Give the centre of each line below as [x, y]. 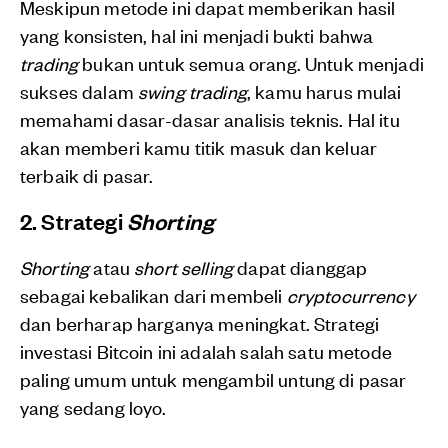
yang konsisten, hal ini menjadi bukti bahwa [197, 35]
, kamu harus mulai [324, 91]
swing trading [192, 91]
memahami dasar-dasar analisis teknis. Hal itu [210, 119]
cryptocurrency [350, 295]
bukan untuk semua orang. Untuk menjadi [251, 63]
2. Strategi [73, 221]
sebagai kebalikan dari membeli [153, 295]
